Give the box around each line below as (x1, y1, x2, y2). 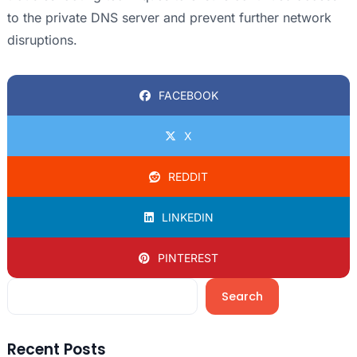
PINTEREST (158, 251, 218, 265)
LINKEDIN (161, 210, 214, 225)
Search (221, 288, 263, 304)
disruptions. (6, 32, 77, 49)
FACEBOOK (158, 88, 218, 103)
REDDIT (168, 170, 208, 184)
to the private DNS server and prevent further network (6, 10, 331, 26)
